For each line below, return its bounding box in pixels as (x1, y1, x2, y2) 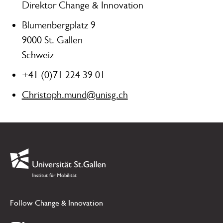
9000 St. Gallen (21, 34, 83, 46)
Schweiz (21, 49, 54, 61)
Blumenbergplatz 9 (21, 19, 96, 31)
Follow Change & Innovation (9, 198, 103, 208)
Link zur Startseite (9, 149, 81, 161)
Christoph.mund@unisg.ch (21, 89, 128, 101)
